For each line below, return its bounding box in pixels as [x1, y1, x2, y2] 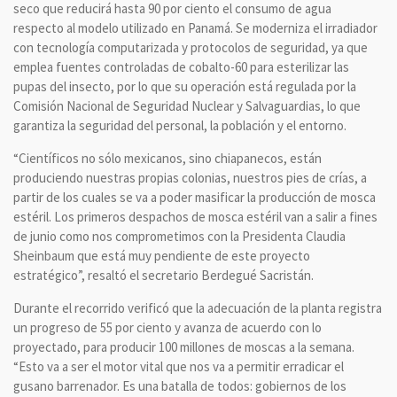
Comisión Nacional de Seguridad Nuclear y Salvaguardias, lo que [13, 97, 361, 114]
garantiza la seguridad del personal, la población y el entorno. [13, 116, 346, 134]
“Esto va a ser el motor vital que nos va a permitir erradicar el [13, 357, 344, 375]
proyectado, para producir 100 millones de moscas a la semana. [13, 338, 354, 355]
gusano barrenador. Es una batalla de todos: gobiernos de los [13, 377, 346, 394]
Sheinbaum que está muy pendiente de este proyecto [13, 246, 310, 264]
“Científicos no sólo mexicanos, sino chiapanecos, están [13, 149, 322, 167]
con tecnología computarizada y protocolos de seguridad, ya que [13, 38, 368, 56]
